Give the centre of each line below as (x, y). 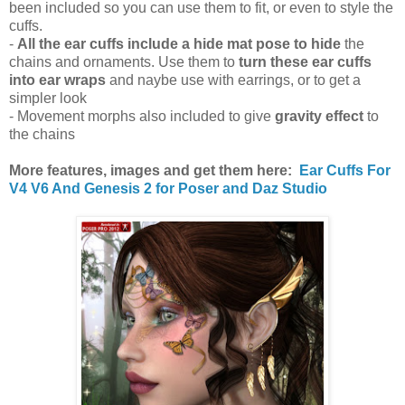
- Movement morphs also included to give (142, 116)
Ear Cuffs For (345, 170)
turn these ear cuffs (303, 62)
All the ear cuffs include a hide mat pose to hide (179, 44)
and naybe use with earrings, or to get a (233, 80)
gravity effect (319, 116)
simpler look (48, 98)
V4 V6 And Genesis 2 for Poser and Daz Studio (168, 188)
